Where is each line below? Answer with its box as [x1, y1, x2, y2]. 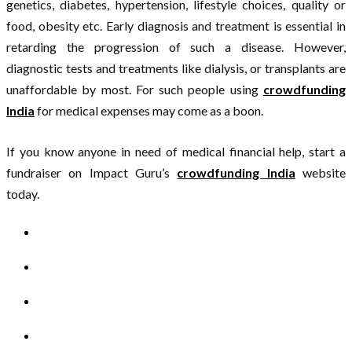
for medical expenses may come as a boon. [35, 102, 263, 118]
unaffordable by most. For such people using [6, 81, 263, 97]
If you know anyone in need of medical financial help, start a [6, 143, 346, 159]
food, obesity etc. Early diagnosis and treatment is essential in [6, 17, 346, 33]
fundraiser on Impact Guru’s [6, 164, 178, 180]
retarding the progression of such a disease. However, [6, 38, 346, 54]
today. [6, 185, 39, 201]
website [295, 164, 346, 180]
